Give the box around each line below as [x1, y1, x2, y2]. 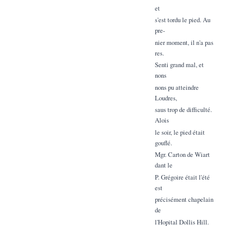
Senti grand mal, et [154, 60, 204, 70]
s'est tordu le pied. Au [154, 15, 210, 25]
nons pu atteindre [154, 82, 199, 92]
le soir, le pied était [154, 127, 205, 137]
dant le [154, 160, 173, 170]
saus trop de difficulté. [154, 105, 212, 115]
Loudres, [154, 93, 177, 102]
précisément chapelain [154, 195, 213, 204]
